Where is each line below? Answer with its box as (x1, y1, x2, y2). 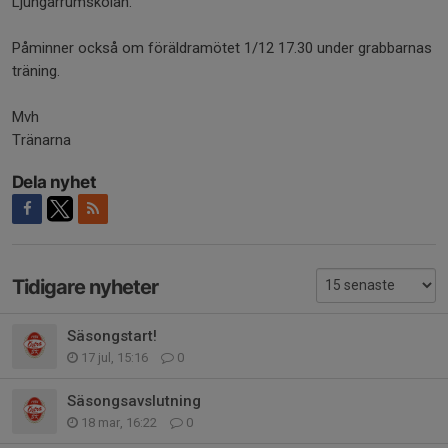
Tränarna (12, 131, 71, 149)
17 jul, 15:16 (78, 349, 151, 365)
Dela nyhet (12, 172, 96, 192)
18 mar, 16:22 (78, 414, 160, 430)
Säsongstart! (67, 326, 157, 345)
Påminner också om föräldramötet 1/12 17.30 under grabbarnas (12, 39, 432, 57)
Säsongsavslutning (67, 391, 201, 410)
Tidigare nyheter (12, 275, 158, 299)
